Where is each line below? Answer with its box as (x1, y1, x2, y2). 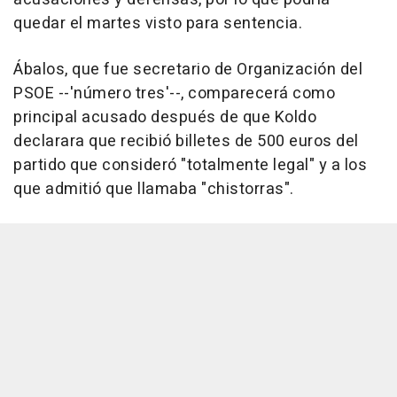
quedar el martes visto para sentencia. (13, 11, 302, 35)
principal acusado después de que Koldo (13, 105, 316, 129)
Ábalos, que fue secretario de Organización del (13, 57, 362, 82)
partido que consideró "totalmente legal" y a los (13, 152, 367, 177)
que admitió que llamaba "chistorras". (13, 176, 294, 201)
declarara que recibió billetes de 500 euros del (13, 128, 359, 153)
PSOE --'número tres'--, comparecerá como (13, 81, 335, 105)
